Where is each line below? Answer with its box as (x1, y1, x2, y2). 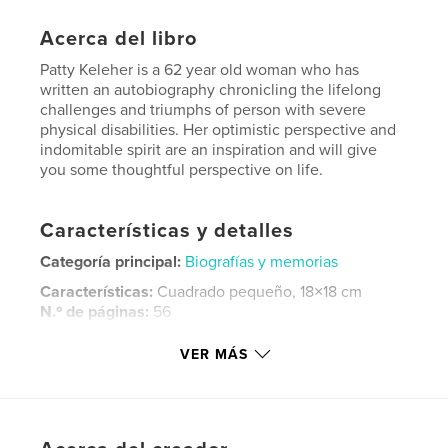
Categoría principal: (40, 251, 182, 272)
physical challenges (56, 422, 151, 440)
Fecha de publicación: (40, 331, 197, 352)
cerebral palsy (200, 422, 269, 440)
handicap (318, 422, 363, 440)
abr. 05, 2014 (196, 331, 290, 352)
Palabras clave (40, 391, 147, 412)
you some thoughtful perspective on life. (40, 159, 324, 180)
